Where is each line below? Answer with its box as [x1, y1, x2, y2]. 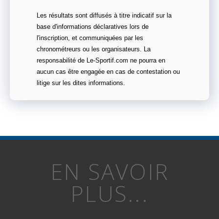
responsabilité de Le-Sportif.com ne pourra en [37, 57, 165, 65]
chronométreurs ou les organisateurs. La [37, 46, 151, 53]
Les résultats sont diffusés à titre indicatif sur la [37, 12, 172, 20]
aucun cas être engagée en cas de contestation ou [37, 68, 180, 76]
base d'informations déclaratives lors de [37, 23, 149, 31]
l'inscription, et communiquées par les [37, 35, 143, 42]
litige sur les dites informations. [37, 80, 125, 87]
